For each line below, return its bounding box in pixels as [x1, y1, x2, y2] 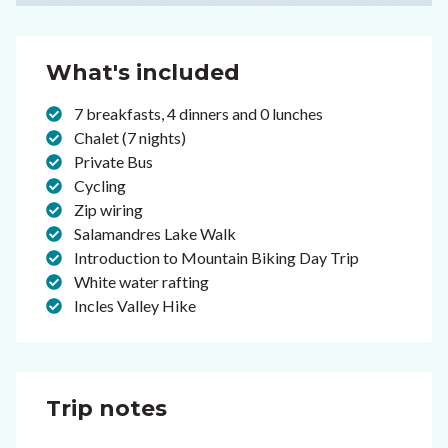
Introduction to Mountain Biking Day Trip [74, 247, 359, 267]
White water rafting [74, 271, 209, 291]
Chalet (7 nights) [74, 127, 186, 147]
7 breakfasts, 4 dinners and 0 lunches [74, 103, 323, 123]
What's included [46, 58, 240, 86]
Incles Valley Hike [74, 295, 196, 315]
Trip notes [46, 394, 167, 422]
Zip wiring [74, 199, 143, 219]
